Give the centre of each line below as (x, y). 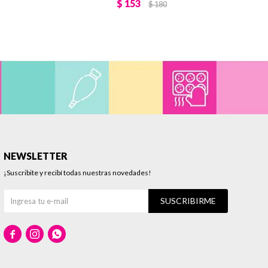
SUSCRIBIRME (188, 201)
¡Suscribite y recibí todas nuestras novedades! (77, 173)
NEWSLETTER (35, 156)
